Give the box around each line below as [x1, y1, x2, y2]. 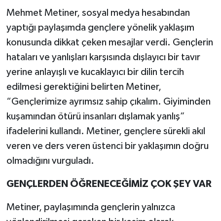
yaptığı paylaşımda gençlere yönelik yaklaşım [6, 23, 194, 33]
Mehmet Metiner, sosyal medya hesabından [6, 8, 190, 18]
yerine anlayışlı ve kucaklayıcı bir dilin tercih [6, 67, 184, 77]
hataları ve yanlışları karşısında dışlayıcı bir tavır [6, 52, 200, 63]
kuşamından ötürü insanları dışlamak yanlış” [6, 111, 185, 122]
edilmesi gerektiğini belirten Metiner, [6, 82, 161, 92]
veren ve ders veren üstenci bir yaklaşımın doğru [6, 141, 209, 151]
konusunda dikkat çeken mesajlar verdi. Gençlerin [6, 37, 213, 48]
